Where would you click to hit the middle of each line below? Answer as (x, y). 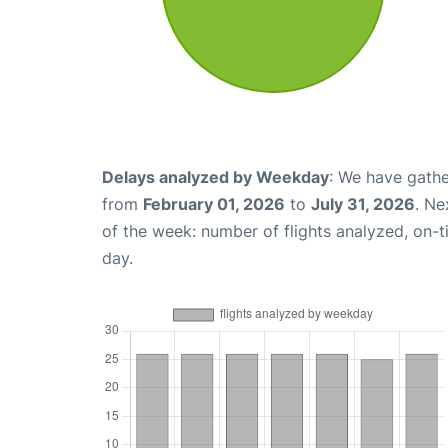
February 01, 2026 (214, 204)
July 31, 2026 (363, 204)
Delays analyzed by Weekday (215, 177)
